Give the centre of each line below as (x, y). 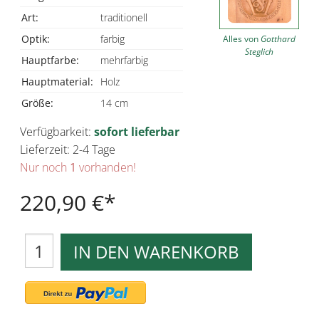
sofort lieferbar (137, 132)
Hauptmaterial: (57, 82)
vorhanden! (106, 167)
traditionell (124, 17)
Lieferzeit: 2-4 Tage (68, 150)
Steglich (259, 51)
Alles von (241, 38)
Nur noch (45, 167)
